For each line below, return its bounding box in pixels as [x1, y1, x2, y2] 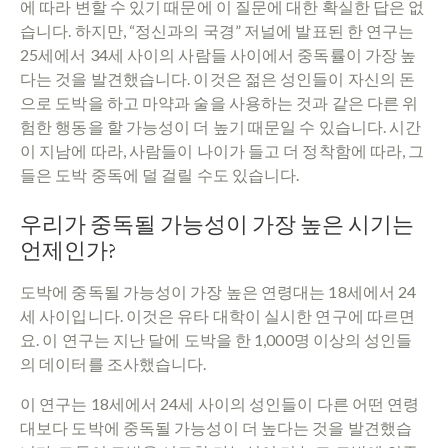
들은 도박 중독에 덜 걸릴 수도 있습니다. [20, 164, 300, 184]
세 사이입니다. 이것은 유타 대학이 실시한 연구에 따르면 [20, 305, 416, 325]
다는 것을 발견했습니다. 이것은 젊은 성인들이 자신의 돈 [20, 68, 416, 88]
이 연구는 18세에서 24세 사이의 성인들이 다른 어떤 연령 [20, 393, 420, 413]
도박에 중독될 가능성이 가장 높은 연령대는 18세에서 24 [20, 281, 417, 301]
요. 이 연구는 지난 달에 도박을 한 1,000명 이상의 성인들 [20, 329, 413, 349]
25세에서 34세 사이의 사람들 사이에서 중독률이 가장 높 [20, 44, 417, 64]
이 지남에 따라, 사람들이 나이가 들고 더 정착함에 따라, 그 [20, 140, 425, 160]
